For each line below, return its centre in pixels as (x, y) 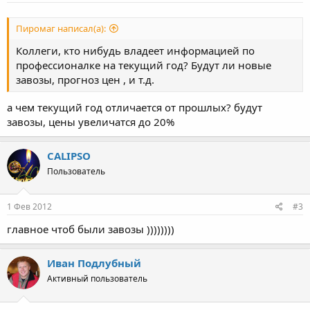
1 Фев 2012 (29, 207)
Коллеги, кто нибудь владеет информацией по (135, 51)
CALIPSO (69, 155)
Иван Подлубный (94, 263)
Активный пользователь (97, 279)
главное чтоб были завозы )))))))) (91, 229)
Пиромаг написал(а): (61, 29)
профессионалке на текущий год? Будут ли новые (144, 65)
